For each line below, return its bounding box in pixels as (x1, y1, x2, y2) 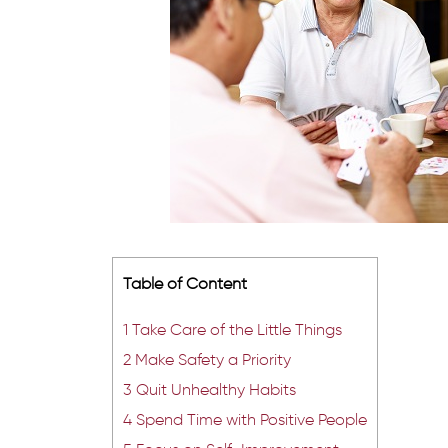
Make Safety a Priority (131, 348, 291, 369)
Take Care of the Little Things (128, 318, 342, 339)
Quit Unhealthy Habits (132, 378, 296, 399)
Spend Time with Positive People (132, 408, 367, 429)
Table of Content (123, 272, 247, 293)
